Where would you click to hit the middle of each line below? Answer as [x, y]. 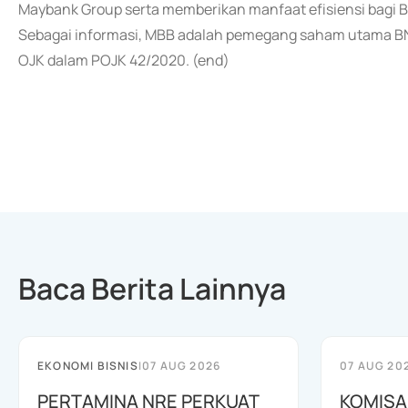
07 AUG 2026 [182, 366]
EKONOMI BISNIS [88, 366]
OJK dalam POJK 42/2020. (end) [124, 60]
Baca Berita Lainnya [152, 289]
